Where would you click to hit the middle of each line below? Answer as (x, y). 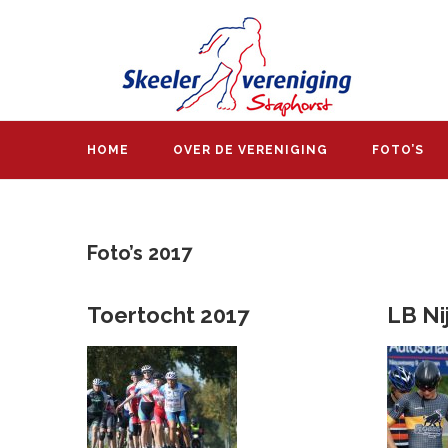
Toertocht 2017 (168, 315)
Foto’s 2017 (139, 253)
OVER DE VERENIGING (250, 150)
